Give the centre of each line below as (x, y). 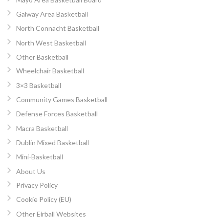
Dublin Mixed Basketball (52, 143)
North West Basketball (51, 43)
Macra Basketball (42, 128)
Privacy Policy (37, 185)
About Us (31, 171)
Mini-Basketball (39, 157)
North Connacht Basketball (57, 28)
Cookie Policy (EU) (44, 199)
